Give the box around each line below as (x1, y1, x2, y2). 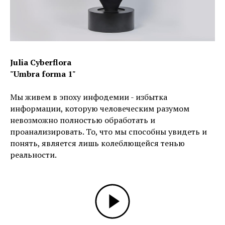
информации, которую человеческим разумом (10, 102, 189, 114)
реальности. (10, 149, 57, 160)
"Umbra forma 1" (10, 68, 76, 79)
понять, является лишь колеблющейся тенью (10, 137, 185, 149)
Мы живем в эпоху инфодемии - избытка (10, 91, 167, 102)
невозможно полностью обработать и (10, 114, 155, 126)
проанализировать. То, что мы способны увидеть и (10, 126, 207, 137)
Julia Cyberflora (10, 56, 71, 68)
